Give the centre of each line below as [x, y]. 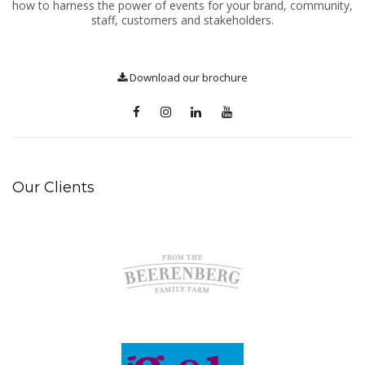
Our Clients [53, 187]
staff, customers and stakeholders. [182, 20]
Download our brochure [187, 77]
